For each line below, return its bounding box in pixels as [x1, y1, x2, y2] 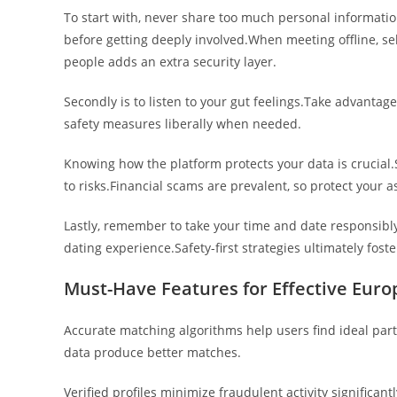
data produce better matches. [64, 344, 241, 361]
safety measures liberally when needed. [64, 115, 301, 132]
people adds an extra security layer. [64, 53, 276, 70]
